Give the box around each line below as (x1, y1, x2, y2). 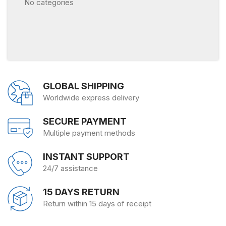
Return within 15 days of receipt (43, 199, 151, 209)
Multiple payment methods (43, 128, 135, 138)
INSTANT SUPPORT (43, 151, 130, 162)
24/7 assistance (43, 163, 98, 174)
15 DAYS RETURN (43, 187, 120, 198)
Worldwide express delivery (43, 93, 139, 103)
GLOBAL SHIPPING (43, 81, 124, 92)
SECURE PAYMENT (43, 116, 127, 127)
